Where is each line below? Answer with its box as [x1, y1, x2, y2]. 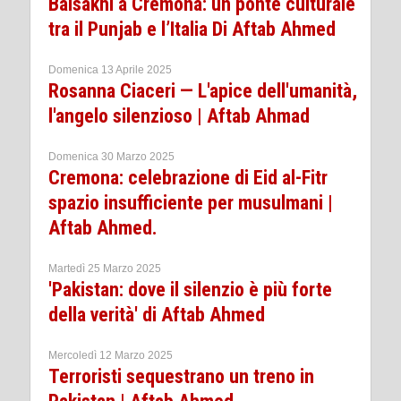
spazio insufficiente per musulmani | [48, 192, 333, 214]
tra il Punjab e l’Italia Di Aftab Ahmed [48, 18, 336, 40]
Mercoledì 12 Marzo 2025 [48, 349, 173, 362]
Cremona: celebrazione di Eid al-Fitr [48, 166, 328, 189]
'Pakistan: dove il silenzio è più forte [48, 278, 332, 301]
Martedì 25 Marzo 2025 [48, 262, 161, 275]
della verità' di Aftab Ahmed [48, 303, 265, 326]
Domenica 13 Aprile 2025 [48, 64, 172, 76]
